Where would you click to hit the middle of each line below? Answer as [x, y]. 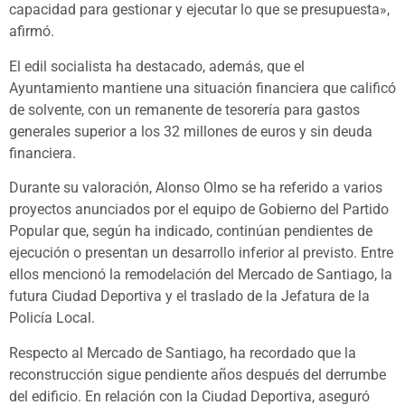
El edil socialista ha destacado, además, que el [157, 66]
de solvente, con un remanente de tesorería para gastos [184, 109]
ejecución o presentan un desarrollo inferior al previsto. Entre [201, 253]
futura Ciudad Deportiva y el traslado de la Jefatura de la [189, 297]
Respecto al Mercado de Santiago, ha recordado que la [183, 353]
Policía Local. [52, 318]
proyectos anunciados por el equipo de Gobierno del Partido [199, 210]
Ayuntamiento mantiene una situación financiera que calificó [202, 88]
